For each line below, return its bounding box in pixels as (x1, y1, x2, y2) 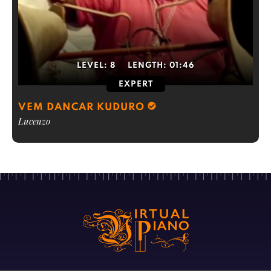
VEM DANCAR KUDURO (18, 102, 145, 113)
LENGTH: (128, 62, 169, 70)
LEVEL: (77, 62, 110, 70)
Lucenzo (18, 115, 50, 127)
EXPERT (118, 80, 153, 88)
